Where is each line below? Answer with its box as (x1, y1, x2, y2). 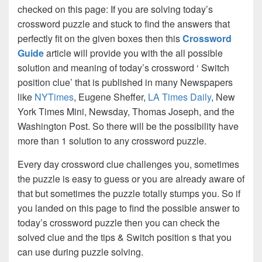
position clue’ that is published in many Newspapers (18, 75, 233, 89)
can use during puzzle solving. (18, 245, 143, 259)
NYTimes (35, 90, 74, 104)
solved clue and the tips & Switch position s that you (18, 230, 232, 244)
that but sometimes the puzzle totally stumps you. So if (18, 187, 240, 201)
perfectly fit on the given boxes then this (18, 32, 182, 46)
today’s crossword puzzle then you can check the (18, 216, 220, 230)
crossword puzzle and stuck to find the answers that (18, 17, 230, 31)
